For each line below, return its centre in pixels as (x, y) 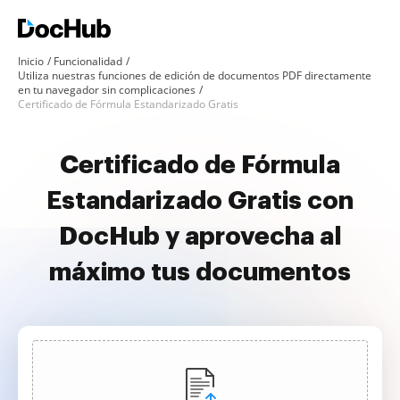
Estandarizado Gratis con (200, 201)
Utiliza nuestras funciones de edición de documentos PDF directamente (195, 75)
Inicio (31, 61)
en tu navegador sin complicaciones (107, 90)
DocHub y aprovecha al (200, 237)
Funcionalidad (88, 61)
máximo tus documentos (200, 272)
